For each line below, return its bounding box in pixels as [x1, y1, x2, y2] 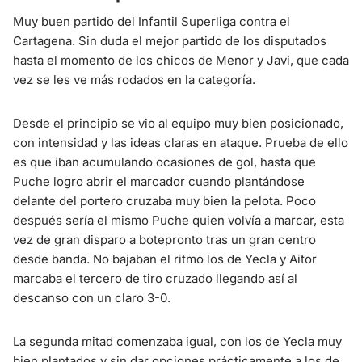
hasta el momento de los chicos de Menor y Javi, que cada [13, 52, 349, 68]
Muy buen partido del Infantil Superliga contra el [13, 13, 290, 29]
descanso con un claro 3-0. [13, 289, 170, 305]
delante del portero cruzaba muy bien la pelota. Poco [13, 192, 316, 208]
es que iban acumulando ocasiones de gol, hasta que [13, 154, 316, 170]
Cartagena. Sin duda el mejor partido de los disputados [13, 32, 326, 48]
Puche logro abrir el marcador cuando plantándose [13, 173, 305, 189]
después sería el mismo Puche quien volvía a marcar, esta [13, 212, 344, 228]
